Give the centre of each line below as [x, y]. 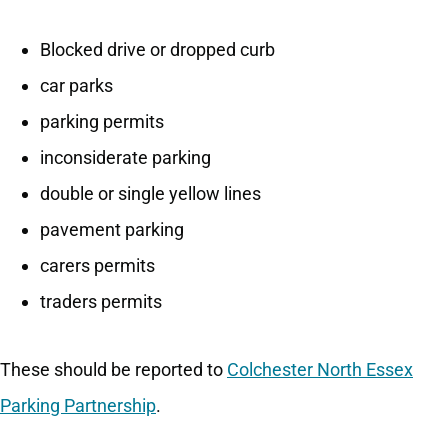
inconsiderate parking [125, 158]
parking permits [102, 122]
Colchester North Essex [320, 370]
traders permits [101, 302]
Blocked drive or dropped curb [157, 50]
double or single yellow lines [150, 194]
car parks [76, 86]
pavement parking [112, 230]
